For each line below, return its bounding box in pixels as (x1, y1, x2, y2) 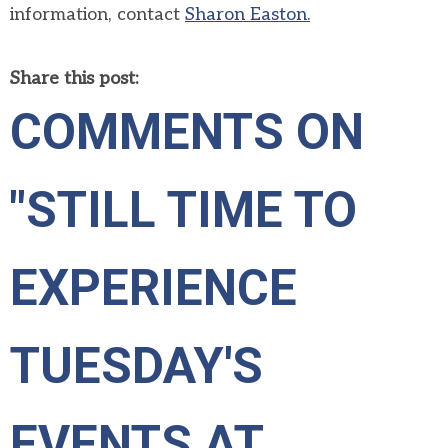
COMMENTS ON (10, 103, 364, 161)
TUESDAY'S (10, 337, 263, 395)
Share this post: (10, 68, 138, 89)
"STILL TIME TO (10, 181, 357, 239)
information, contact (10, 4, 185, 25)
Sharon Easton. (185, 4, 310, 25)
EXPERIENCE (10, 259, 297, 317)
